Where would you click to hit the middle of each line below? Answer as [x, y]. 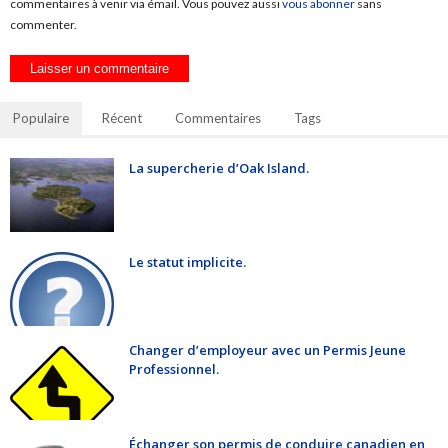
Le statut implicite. [187, 262]
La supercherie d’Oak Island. [219, 168]
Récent [122, 118]
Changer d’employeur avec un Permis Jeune [267, 350]
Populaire [41, 118]
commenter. [43, 25]
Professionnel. [174, 369]
